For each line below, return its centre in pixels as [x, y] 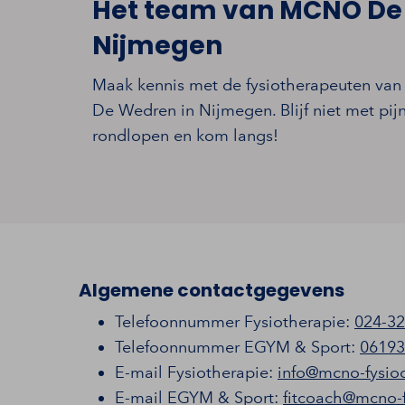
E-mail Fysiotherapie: [196, 372]
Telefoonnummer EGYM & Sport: [237, 347]
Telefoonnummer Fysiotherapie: [235, 321]
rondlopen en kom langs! [185, 135]
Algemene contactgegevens [212, 290]
